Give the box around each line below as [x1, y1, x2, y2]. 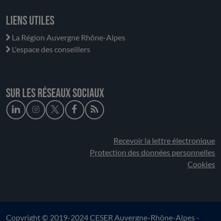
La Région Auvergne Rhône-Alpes [12, 33, 125, 42]
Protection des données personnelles [90, 147, 215, 157]
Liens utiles [6, 13, 54, 29]
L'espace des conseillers [12, 44, 90, 54]
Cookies [187, 159, 215, 169]
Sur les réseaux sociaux [6, 86, 104, 102]
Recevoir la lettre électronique [113, 136, 215, 146]
